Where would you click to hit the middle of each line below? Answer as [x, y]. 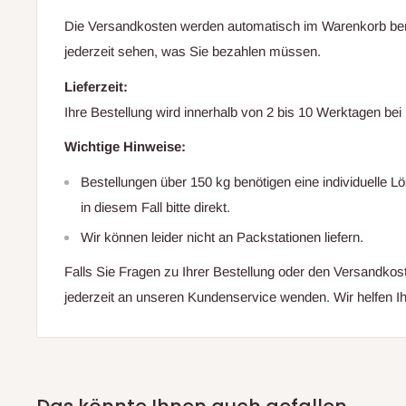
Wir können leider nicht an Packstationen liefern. [222, 237]
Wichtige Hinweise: [125, 147]
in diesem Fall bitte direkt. [155, 207]
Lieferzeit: [96, 86]
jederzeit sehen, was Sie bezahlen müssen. [193, 52]
